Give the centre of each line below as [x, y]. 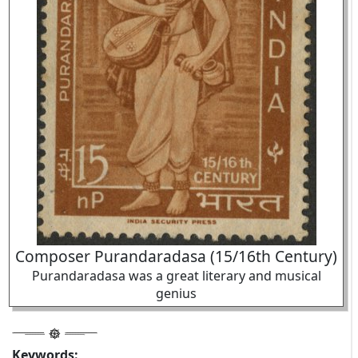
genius [176, 293]
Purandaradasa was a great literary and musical [176, 276]
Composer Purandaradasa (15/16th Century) [176, 256]
